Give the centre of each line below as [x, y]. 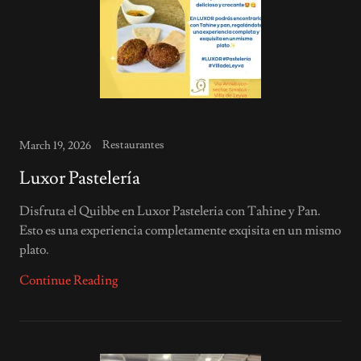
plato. [34, 250]
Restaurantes [133, 145]
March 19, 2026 [55, 146]
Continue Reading [69, 280]
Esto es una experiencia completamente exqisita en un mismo [180, 230]
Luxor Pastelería [80, 178]
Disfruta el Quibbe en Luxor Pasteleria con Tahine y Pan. [170, 211]
